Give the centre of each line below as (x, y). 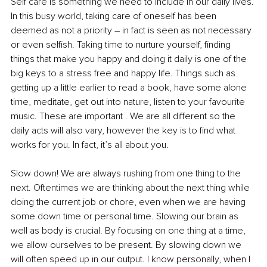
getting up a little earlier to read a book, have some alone (130, 88)
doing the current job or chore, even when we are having (129, 202)
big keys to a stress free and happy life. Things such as (124, 74)
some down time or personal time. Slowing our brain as (126, 217)
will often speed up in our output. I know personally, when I (132, 260)
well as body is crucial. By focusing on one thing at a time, (129, 231)
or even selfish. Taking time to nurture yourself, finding (122, 45)
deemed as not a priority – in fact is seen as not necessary (132, 31)
